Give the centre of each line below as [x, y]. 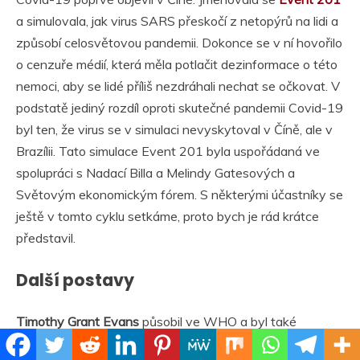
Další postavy [75, 280]
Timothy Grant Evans [78, 322]
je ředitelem [300, 344]
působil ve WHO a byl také [218, 322]
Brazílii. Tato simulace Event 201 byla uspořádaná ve [168, 151]
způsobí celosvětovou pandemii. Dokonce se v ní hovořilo [179, 43]
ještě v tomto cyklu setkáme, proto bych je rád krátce [168, 217]
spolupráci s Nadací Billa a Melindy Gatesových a [155, 173]
